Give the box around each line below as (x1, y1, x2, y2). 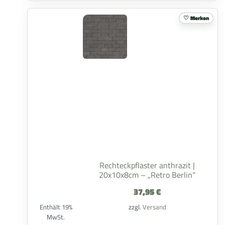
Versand (142, 202, 166, 212)
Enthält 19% (39, 202, 72, 212)
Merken (190, 14, 209, 22)
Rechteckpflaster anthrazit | (99, 159, 195, 171)
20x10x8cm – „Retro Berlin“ (99, 169, 195, 181)
